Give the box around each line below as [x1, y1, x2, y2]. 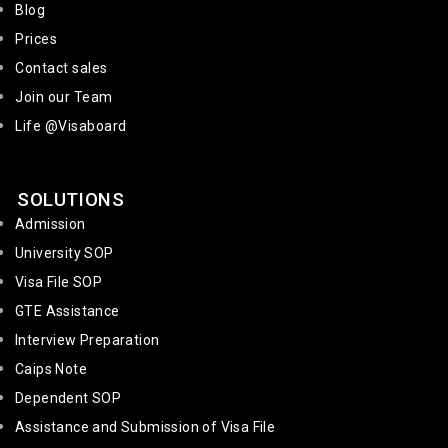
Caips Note [15, 361, 87, 378]
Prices [15, 31, 57, 48]
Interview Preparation [15, 332, 160, 349]
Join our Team [15, 89, 113, 106]
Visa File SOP [15, 274, 103, 291]
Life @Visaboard [15, 118, 127, 135]
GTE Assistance [15, 303, 120, 320]
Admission [15, 216, 86, 233]
